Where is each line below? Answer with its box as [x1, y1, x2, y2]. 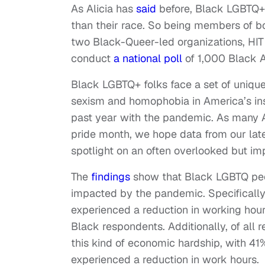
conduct [71, 51, 114, 66]
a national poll [114, 51, 182, 66]
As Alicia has [71, 2, 136, 16]
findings [91, 170, 130, 184]
